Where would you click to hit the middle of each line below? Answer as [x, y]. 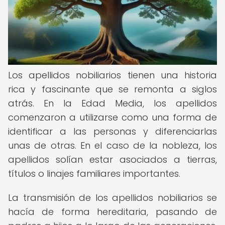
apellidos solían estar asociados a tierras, [113, 159]
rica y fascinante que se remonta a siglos [113, 89]
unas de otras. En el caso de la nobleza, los [113, 145]
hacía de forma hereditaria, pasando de [113, 212]
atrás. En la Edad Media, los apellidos [113, 103]
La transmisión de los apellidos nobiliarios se [113, 198]
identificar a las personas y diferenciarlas [113, 131]
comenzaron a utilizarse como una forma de [113, 117]
